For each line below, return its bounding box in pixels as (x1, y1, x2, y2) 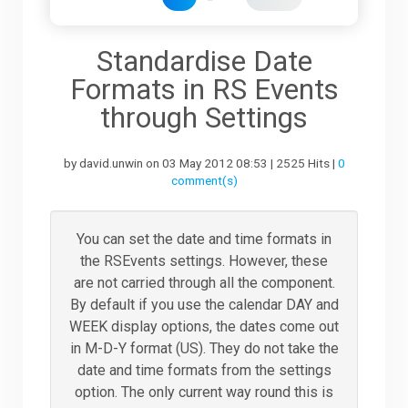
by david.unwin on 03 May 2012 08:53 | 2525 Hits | (63, 155, 338, 170)
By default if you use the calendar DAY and (69, 295, 339, 313)
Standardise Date (96, 44, 312, 78)
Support (17, 98, 77, 117)
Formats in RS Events (69, 72, 339, 107)
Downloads (17, 35, 95, 54)
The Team (17, 226, 89, 245)
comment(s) (170, 172, 238, 188)
